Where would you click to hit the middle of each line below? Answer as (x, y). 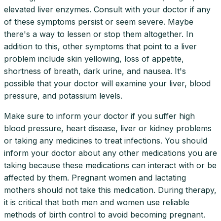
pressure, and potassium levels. (63, 95)
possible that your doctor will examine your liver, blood (107, 83)
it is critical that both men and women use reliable (97, 202)
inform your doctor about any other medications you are (110, 153)
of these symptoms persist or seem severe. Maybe (99, 21)
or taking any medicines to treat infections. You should (106, 140)
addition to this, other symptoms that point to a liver (100, 46)
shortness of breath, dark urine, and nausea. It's (95, 71)
